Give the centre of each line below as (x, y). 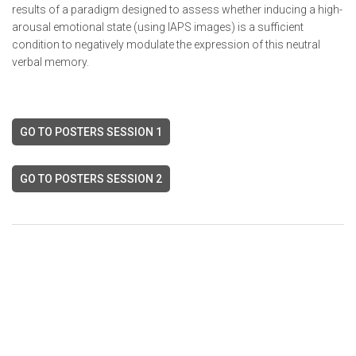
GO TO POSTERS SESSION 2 (91, 179)
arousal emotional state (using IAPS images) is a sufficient (158, 27)
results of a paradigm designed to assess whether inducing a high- (177, 10)
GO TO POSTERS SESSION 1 (91, 132)
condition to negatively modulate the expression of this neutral (166, 44)
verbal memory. (50, 62)
